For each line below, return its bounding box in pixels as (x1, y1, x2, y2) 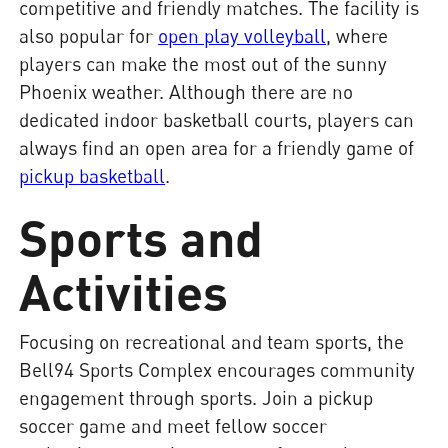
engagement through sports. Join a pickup (19, 385, 374, 409)
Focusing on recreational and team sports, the (19, 329, 405, 353)
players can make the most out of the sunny (19, 51, 388, 75)
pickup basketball (19, 163, 166, 187)
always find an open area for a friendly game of (19, 135, 415, 159)
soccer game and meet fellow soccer (19, 413, 328, 437)
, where (326, 23, 389, 47)
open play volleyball (158, 23, 327, 47)
